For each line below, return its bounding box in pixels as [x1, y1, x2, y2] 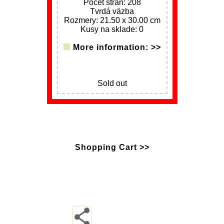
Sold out [97, 79, 127, 87]
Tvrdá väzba [90, 7, 134, 15]
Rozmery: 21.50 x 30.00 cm [63, 16, 160, 24]
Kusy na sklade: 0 [80, 25, 143, 33]
